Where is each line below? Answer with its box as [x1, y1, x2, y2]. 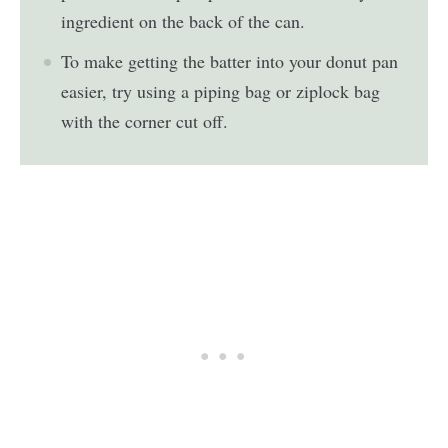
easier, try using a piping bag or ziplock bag [61, 79, 381, 104]
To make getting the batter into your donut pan [61, 49, 399, 74]
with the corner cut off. [61, 109, 229, 134]
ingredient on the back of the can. [61, 9, 306, 34]
